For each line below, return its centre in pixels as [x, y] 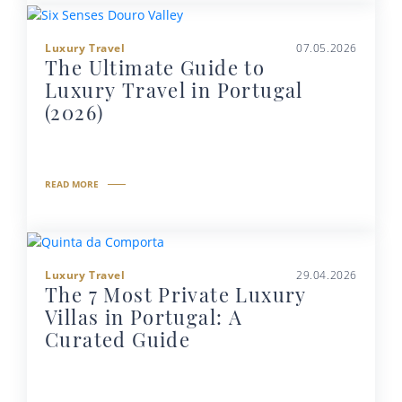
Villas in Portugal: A [144, 316]
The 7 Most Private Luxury [176, 294]
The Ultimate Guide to [155, 67]
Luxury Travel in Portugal [174, 89]
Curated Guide [118, 339]
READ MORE [72, 184]
